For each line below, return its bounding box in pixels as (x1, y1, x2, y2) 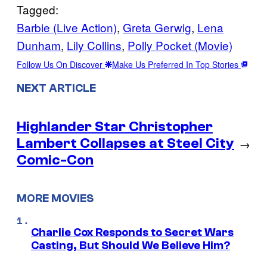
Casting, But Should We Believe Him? (31, 239, 230, 253)
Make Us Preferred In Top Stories (112, 58, 241, 71)
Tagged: (17, 1, 58, 18)
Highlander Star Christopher (17, 118, 213, 135)
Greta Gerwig (123, 19, 191, 36)
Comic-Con (17, 151, 94, 168)
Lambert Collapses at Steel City (17, 135, 234, 151)
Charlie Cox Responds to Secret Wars (31, 226, 234, 240)
